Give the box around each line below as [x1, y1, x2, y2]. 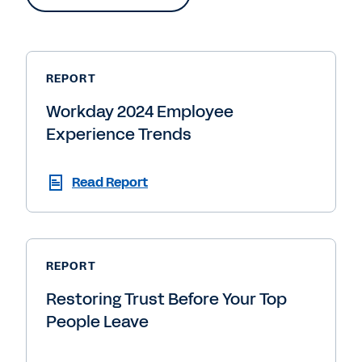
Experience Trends [46, 122, 192, 145]
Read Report [72, 172, 148, 192]
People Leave [46, 309, 149, 333]
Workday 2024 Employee [46, 99, 234, 123]
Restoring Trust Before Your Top [46, 287, 287, 310]
